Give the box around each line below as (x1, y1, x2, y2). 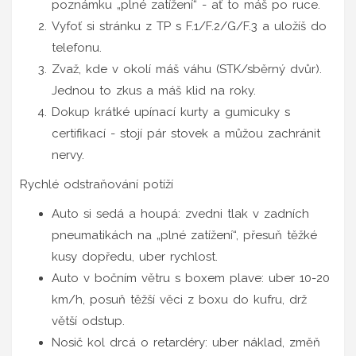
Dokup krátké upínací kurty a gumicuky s (52, 104, 290, 119)
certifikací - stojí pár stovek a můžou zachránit (52, 126, 320, 141)
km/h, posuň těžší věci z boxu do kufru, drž (52, 292, 307, 307)
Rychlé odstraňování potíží (20, 176, 173, 192)
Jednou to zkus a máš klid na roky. (52, 83, 256, 98)
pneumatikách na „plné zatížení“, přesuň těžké (52, 227, 317, 242)
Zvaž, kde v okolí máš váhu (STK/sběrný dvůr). (52, 61, 322, 76)
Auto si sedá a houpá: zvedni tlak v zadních (52, 206, 309, 221)
